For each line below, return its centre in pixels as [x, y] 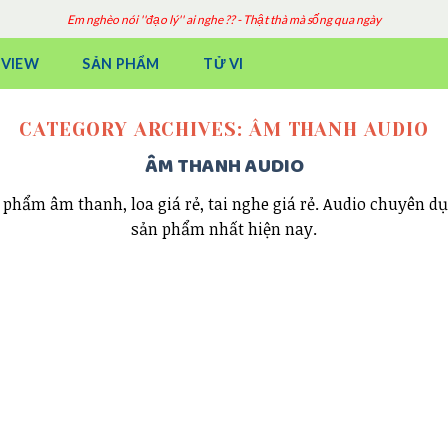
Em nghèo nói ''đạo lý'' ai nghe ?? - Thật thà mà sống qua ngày [224, 19]
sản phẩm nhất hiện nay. [224, 229]
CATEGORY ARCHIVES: [134, 129]
